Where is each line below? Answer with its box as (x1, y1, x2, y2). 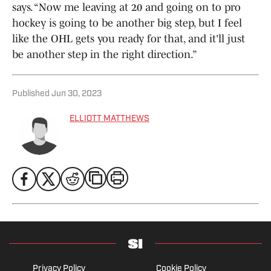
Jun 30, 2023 (51, 89, 102, 99)
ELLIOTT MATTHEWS (70, 114, 149, 123)
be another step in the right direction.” (12, 48, 199, 60)
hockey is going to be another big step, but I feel (12, 16, 242, 29)
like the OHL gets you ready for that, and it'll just (12, 32, 245, 45)
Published (12, 89, 50, 99)
